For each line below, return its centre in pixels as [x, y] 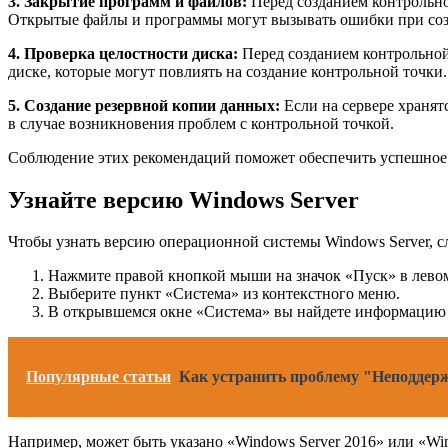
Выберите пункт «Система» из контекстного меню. [224, 294]
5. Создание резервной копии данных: [144, 105]
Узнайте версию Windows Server [183, 199]
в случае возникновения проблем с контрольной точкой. [201, 123]
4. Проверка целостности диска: [123, 53]
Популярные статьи [98, 377]
